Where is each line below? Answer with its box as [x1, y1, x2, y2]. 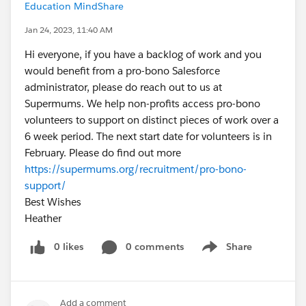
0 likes [54, 240, 83, 253]
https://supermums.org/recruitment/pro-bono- [25, 163, 247, 176]
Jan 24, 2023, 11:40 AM [25, 24, 113, 36]
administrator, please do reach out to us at [25, 81, 222, 94]
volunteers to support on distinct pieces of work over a [25, 113, 279, 126]
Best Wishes [25, 195, 81, 208]
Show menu [197, 247, 253, 260]
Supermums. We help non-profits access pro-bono [25, 97, 260, 110]
